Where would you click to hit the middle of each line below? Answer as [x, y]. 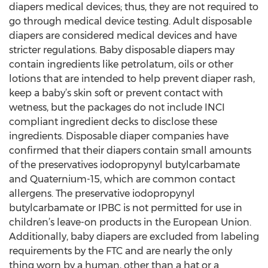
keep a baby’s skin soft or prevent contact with [116, 93]
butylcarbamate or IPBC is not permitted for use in [126, 208]
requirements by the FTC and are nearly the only [121, 251]
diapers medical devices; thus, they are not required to [134, 7]
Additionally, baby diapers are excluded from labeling [134, 237]
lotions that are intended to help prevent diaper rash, [132, 79]
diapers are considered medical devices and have [123, 36]
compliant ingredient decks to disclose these [113, 122]
